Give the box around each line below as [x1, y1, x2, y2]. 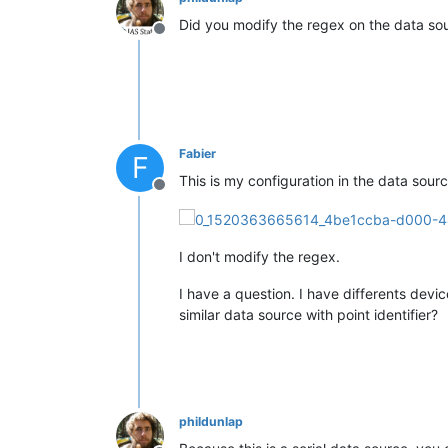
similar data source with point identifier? [179, 305, 438, 323]
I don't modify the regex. [179, 247, 340, 265]
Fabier [179, 146, 216, 161]
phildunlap [179, 413, 243, 429]
